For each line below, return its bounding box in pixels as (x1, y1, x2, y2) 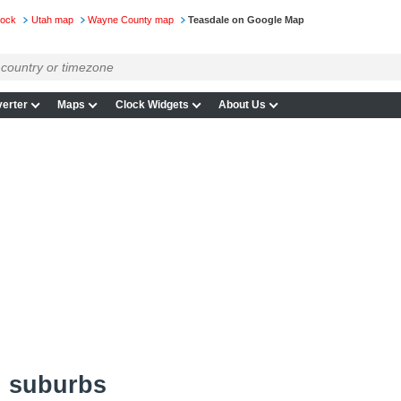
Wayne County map (87, 14, 174, 26)
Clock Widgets (115, 98, 189, 112)
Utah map (30, 14, 73, 26)
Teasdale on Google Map (188, 14, 305, 26)
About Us (218, 98, 267, 112)
